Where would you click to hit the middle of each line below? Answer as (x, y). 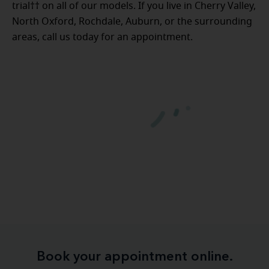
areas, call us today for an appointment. (102, 37)
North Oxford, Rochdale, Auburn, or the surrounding (132, 21)
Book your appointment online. (134, 257)
